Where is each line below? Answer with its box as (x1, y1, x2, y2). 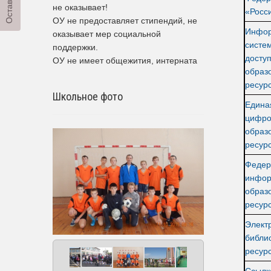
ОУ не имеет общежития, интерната (53, 55, 197, 65)
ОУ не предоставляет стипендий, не (53, 15, 197, 25)
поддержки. (53, 42, 98, 52)
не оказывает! (53, 2, 108, 12)
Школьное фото (53, 90, 123, 103)
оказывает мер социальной (53, 28, 161, 39)
